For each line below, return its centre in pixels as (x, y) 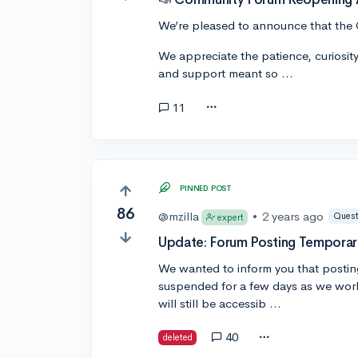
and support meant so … (226, 74)
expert (230, 217)
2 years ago (293, 216)
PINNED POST (206, 188)
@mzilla (179, 216)
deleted (177, 337)
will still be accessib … (220, 303)
